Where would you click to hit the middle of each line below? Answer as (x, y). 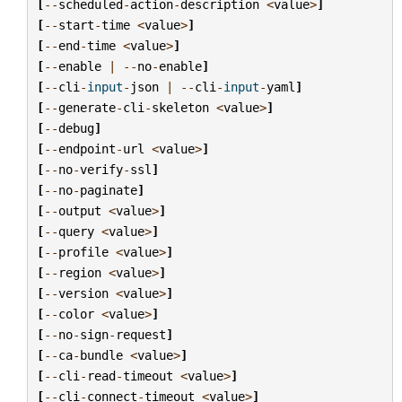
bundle (101, 355)
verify (101, 169)
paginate (108, 190)
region (79, 272)
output (79, 210)
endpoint (87, 149)
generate (87, 107)
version (83, 293)
